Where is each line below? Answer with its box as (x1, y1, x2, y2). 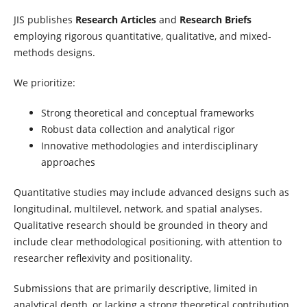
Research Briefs (179, 13, 251, 27)
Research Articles (75, 13, 156, 27)
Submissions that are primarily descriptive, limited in (13, 282, 258, 295)
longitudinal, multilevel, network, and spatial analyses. (13, 202, 262, 216)
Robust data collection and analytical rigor (40, 123, 235, 136)
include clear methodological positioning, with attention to (13, 235, 282, 249)
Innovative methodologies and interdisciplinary (40, 139, 258, 153)
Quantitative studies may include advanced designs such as (13, 186, 289, 199)
